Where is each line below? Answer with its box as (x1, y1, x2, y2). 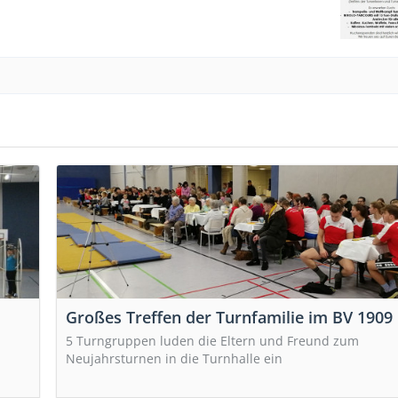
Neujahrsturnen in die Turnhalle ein (66, 349, 283, 367)
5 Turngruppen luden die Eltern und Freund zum (66, 331, 359, 349)
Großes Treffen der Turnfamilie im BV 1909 (66, 306, 393, 328)
